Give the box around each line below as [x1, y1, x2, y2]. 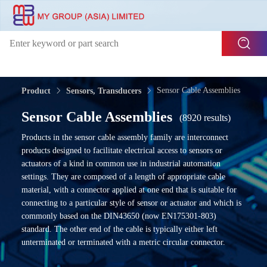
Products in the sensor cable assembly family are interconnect [21, 133, 228, 142]
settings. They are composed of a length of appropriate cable [21, 172, 225, 181]
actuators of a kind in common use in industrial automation [21, 159, 221, 168]
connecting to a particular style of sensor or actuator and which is [21, 198, 241, 207]
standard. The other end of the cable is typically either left [21, 225, 218, 234]
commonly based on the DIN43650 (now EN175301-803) [21, 212, 216, 221]
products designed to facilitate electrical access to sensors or [21, 146, 222, 155]
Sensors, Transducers [66, 86, 141, 95]
